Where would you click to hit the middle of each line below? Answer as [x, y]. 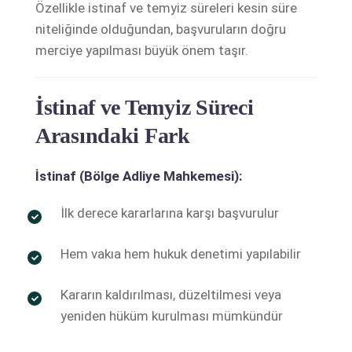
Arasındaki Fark [113, 135]
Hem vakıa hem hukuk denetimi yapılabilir [181, 253]
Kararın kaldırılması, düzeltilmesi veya [171, 294]
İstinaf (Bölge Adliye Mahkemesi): [139, 176]
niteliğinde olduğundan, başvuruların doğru [161, 29]
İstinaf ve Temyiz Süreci [145, 107]
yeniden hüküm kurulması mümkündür [172, 315]
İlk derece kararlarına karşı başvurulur [170, 213]
